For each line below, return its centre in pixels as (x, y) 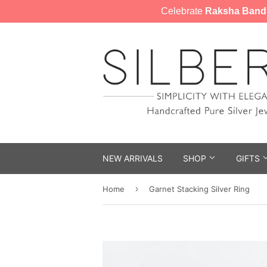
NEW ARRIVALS (133, 158)
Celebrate (183, 11)
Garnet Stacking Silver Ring (199, 189)
